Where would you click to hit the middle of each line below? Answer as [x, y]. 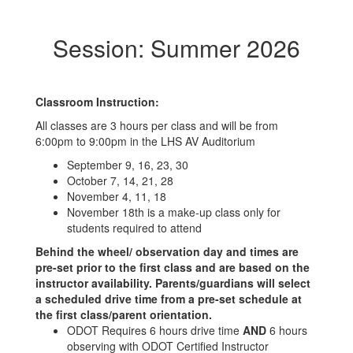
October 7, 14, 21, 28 [120, 180]
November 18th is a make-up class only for [174, 212]
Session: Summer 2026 [176, 48]
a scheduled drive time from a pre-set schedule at [169, 299]
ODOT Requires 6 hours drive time [155, 330]
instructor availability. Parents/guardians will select [173, 283]
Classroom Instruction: [97, 102]
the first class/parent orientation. [125, 314]
